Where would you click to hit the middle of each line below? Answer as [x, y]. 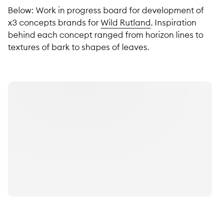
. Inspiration [174, 22]
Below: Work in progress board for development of [106, 10]
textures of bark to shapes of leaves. [79, 47]
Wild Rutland [126, 22]
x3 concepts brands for [54, 22]
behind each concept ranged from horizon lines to [106, 34]
